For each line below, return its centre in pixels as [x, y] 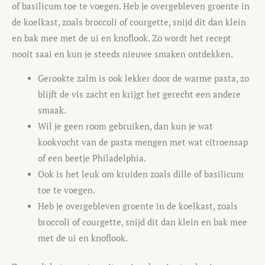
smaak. [52, 111]
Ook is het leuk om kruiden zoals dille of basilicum [140, 174]
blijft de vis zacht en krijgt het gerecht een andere [139, 95]
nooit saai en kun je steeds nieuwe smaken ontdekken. [122, 54]
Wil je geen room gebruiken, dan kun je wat [125, 127]
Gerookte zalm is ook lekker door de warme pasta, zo [143, 79]
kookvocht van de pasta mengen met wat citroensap [143, 143]
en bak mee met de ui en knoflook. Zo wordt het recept [122, 38]
